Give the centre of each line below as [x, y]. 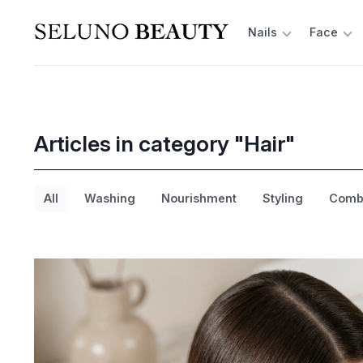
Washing [109, 198]
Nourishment [199, 198]
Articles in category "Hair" [164, 143]
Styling [282, 198]
